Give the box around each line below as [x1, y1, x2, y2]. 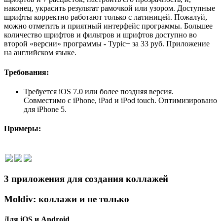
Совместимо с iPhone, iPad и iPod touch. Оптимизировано [24, 96, 217, 105]
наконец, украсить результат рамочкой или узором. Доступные [4, 4, 215, 13]
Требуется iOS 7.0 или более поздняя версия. [24, 87, 174, 96]
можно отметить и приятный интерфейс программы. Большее [4, 22, 213, 31]
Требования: [4, 68, 49, 76]
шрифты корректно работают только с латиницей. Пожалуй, [4, 13, 207, 22]
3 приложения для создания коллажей [4, 174, 168, 184]
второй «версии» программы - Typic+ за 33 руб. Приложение [4, 39, 210, 48]
